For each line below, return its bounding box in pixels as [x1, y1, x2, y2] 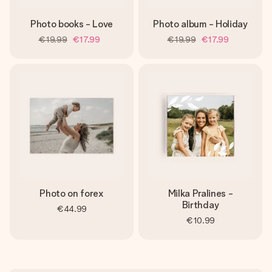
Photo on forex [39, 188, 104, 199]
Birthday [182, 199, 219, 211]
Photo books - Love [30, 18, 114, 30]
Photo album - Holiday [153, 18, 248, 30]
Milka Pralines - [168, 188, 233, 199]
